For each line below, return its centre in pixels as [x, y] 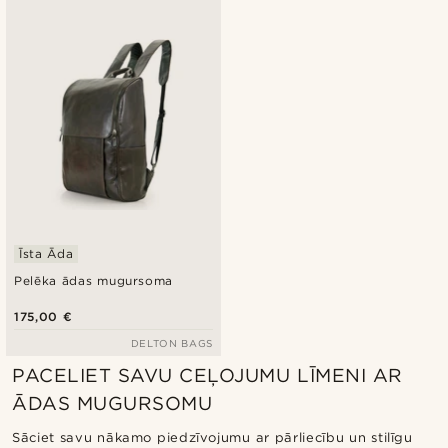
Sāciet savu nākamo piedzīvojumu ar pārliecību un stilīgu [212, 437]
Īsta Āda [46, 253]
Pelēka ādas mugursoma [94, 280]
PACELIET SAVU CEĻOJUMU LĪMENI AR [207, 375]
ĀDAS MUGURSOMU [112, 403]
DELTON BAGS [171, 342]
